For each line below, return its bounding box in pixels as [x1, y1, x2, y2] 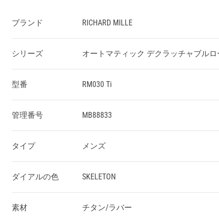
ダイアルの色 [12, 172, 59, 181]
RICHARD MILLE [82, 18, 132, 27]
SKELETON [82, 172, 116, 181]
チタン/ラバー [82, 203, 132, 212]
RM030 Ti [82, 80, 112, 89]
